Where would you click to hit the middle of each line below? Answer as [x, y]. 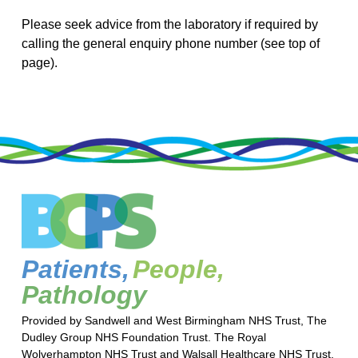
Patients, [75, 269]
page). [39, 63]
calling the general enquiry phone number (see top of [170, 44]
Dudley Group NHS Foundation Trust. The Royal [143, 337]
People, [178, 269]
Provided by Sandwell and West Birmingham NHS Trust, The [174, 320]
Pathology [84, 295]
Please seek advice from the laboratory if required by [169, 24]
